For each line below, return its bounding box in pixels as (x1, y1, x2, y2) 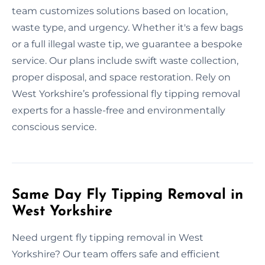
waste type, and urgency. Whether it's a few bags (12, 21, 243, 33)
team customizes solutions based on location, (12, 5, 228, 17)
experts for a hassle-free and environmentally (12, 104, 225, 116)
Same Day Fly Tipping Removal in (12, 188, 243, 202)
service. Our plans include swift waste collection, (12, 54, 238, 66)
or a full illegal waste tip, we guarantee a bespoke (12, 38, 243, 50)
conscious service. (12, 121, 96, 132)
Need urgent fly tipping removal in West (12, 231, 203, 243)
